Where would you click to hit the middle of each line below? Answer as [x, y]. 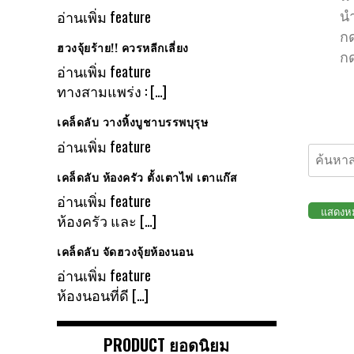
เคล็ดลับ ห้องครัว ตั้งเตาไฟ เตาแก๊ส [147, 176]
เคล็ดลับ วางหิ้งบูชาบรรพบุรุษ [132, 122]
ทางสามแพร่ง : [104, 91]
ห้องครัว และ [98, 221]
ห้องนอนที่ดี [94, 295]
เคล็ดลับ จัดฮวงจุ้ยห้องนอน [125, 251]
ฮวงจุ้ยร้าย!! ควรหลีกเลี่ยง [123, 47]
